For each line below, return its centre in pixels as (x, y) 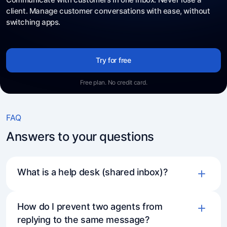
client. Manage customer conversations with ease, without (108, 11)
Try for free (113, 60)
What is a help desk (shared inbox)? (92, 172)
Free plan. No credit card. (113, 82)
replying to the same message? (83, 219)
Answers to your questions (80, 136)
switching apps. (33, 22)
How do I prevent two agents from (90, 206)
